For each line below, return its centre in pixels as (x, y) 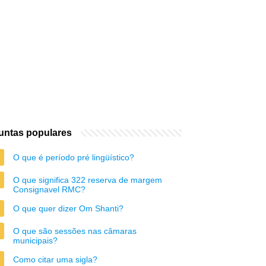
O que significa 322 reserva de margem (88, 180)
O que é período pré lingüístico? (74, 157)
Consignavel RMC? (49, 189)
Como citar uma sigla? (55, 259)
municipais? (35, 240)
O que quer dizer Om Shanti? (68, 208)
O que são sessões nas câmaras (75, 231)
